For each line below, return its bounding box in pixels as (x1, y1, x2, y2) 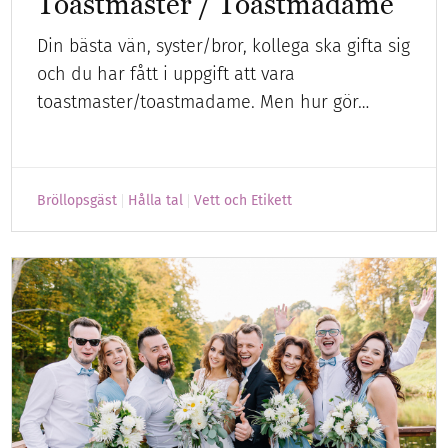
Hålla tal (128, 192, 184, 210)
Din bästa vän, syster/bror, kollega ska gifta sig (37, 35, 411, 58)
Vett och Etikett (194, 192, 293, 210)
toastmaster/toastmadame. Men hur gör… (37, 91, 370, 114)
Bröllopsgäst (37, 192, 118, 210)
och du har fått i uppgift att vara (37, 63, 296, 86)
